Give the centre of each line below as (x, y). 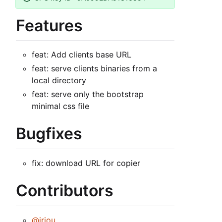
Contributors (65, 191)
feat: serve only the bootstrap (88, 94)
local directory (59, 81)
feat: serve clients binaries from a (94, 69)
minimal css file (60, 106)
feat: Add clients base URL (82, 55)
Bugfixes (49, 134)
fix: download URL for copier (86, 163)
